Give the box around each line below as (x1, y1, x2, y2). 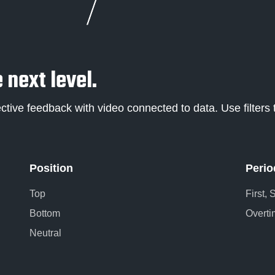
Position (29, 162, 73, 175)
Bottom (29, 208, 60, 219)
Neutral (29, 228, 61, 239)
